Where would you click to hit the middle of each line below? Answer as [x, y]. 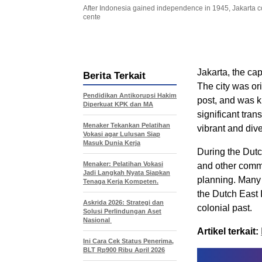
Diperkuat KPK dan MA [118, 104]
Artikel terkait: [228, 232]
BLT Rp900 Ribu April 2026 [124, 250]
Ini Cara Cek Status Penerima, [128, 241]
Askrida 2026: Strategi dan [123, 203]
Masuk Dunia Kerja [112, 143]
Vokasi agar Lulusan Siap [122, 134]
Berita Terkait [114, 76]
